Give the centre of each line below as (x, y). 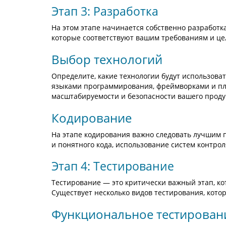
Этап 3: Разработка (105, 11)
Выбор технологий (107, 59)
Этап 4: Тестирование (113, 166)
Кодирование (92, 118)
